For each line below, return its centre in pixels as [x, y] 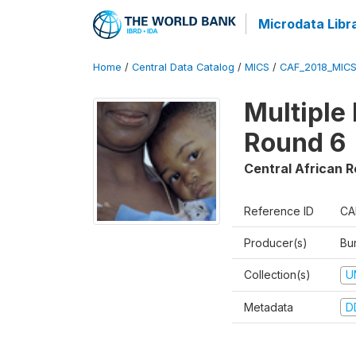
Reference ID [279, 211]
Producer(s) [276, 243]
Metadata [269, 307]
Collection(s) [277, 275]
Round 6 [295, 143]
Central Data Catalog [183, 67]
